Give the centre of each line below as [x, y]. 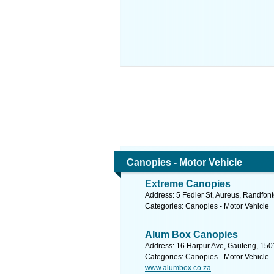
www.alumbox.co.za [178, 268]
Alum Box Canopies [191, 235]
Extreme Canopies [188, 184]
